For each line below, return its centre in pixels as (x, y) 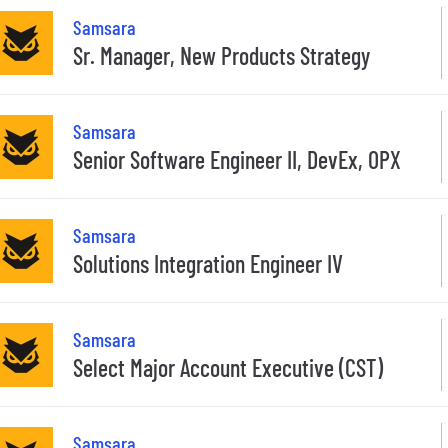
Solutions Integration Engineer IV (208, 264)
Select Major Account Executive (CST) (228, 368)
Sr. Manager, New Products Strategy (221, 56)
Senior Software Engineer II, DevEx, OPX (237, 160)
